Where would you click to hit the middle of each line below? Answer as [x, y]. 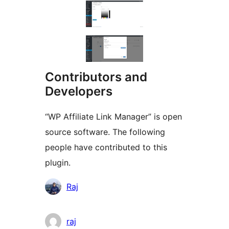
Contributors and [96, 77]
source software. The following [105, 132]
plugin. [58, 163]
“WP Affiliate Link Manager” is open [113, 117]
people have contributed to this [106, 147]
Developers [79, 91]
